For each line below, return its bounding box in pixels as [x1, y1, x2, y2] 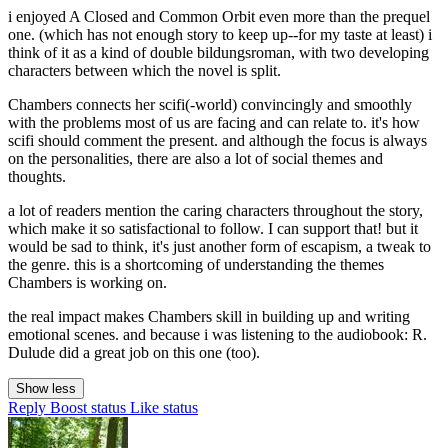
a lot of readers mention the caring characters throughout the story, [8, 202, 423, 220]
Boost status [50, 399, 126, 417]
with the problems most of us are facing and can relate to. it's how [8, 114, 420, 132]
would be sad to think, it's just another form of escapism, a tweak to [8, 238, 431, 256]
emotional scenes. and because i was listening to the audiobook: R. [8, 326, 427, 344]
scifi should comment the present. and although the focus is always [8, 132, 427, 150]
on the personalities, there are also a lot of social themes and [8, 150, 383, 168]
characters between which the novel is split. [8, 62, 281, 80]
